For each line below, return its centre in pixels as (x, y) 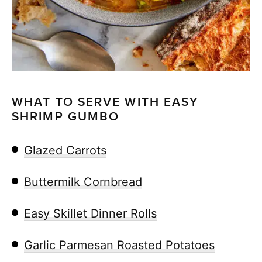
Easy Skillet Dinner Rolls (90, 213)
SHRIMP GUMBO (66, 116)
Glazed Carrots (65, 150)
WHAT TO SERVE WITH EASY (105, 102)
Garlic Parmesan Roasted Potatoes (119, 245)
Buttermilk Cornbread (83, 182)
